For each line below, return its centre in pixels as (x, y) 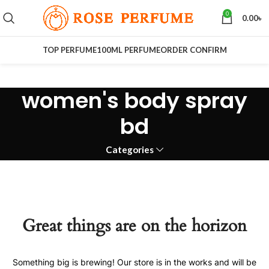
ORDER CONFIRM (193, 50)
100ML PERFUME (128, 50)
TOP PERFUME (69, 50)
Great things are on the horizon (134, 226)
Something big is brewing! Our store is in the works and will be (134, 262)
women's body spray (134, 101)
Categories (130, 150)
